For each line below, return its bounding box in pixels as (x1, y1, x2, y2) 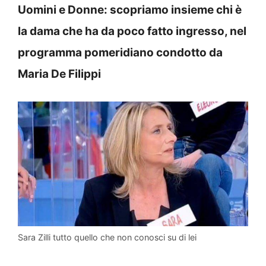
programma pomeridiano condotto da (18, 45, 223, 59)
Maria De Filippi (18, 66, 101, 81)
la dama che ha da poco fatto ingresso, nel (18, 24, 246, 38)
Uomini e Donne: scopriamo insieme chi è (18, 2, 242, 17)
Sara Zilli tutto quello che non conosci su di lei (18, 232, 197, 243)
